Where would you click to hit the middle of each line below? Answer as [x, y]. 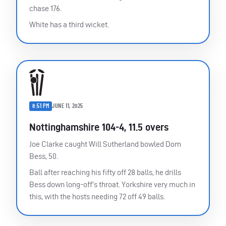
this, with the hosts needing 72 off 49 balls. [97, 196]
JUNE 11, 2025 [68, 106]
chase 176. [45, 9]
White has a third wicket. [69, 25]
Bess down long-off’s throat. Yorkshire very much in [112, 184]
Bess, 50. [44, 156]
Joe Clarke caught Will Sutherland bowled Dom [105, 144]
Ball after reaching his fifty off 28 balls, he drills [105, 172]
